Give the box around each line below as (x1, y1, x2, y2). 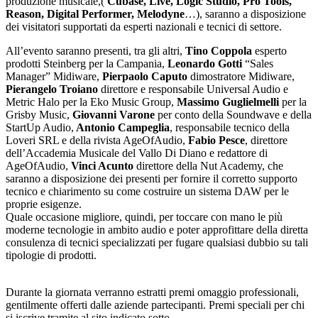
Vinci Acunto (71, 160, 136, 172)
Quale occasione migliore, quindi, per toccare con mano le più (6, 211, 283, 224)
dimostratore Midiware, (187, 70, 295, 83)
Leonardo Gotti (165, 57, 245, 70)
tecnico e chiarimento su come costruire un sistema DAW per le (6, 185, 289, 198)
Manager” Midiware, (6, 70, 102, 83)
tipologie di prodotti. (6, 249, 97, 262)
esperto (255, 45, 287, 57)
